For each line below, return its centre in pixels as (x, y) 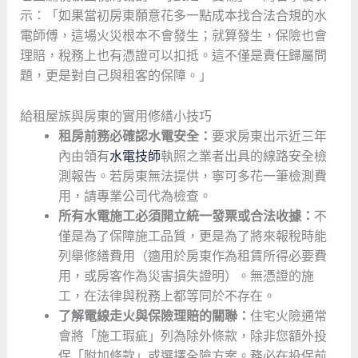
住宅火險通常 (288, 316)
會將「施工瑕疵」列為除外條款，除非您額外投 (192, 336)
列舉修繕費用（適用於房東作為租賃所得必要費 (192, 256)
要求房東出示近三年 (269, 136)
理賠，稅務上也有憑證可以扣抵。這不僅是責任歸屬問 (173, 56)
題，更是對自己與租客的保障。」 (115, 76)
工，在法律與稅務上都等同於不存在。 (167, 296)
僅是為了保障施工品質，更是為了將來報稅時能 (192, 236)
